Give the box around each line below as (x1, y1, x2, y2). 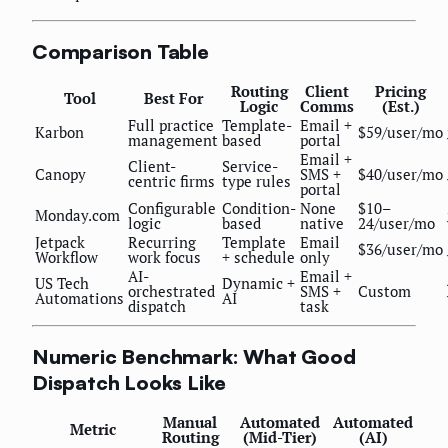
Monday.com (35, 205, 120, 226)
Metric (69, 419, 116, 440)
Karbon (35, 122, 84, 143)
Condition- (222, 198, 296, 219)
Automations (35, 288, 124, 309)
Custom (358, 281, 411, 302)
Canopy (35, 164, 86, 185)
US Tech (35, 273, 89, 294)
